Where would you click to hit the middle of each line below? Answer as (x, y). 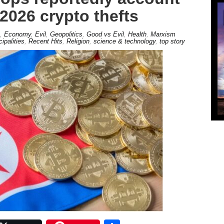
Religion (78, 41)
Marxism (163, 34)
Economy (17, 34)
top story (172, 41)
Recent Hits (45, 41)
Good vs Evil (105, 34)
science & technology (124, 41)
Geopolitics (66, 34)
